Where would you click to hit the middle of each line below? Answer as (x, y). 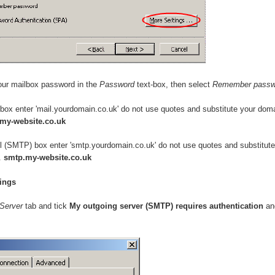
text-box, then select (173, 85)
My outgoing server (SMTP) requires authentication (166, 206)
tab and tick (46, 206)
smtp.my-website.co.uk (48, 158)
